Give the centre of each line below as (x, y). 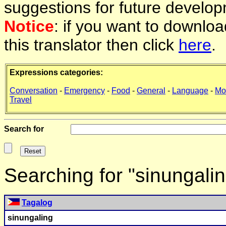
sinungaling (30, 218)
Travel (21, 100)
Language (190, 91)
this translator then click (91, 45)
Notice (29, 26)
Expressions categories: (56, 73)
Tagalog (37, 203)
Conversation (34, 91)
